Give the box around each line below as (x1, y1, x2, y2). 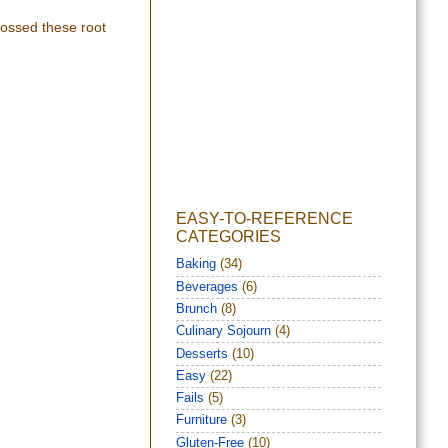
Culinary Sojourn (176, 324, 271, 339)
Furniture (176, 413, 227, 428)
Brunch (176, 301, 217, 316)
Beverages (176, 279, 238, 294)
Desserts (176, 346, 228, 361)
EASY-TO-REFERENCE (176, 210, 353, 228)
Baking (176, 257, 216, 272)
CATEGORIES (176, 228, 281, 246)
